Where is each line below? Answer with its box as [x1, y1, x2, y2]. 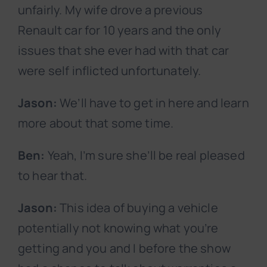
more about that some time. [18, 115, 174, 132]
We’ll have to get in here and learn [57, 95, 249, 111]
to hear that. [18, 167, 88, 184]
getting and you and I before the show [18, 240, 231, 257]
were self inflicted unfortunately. [18, 63, 201, 79]
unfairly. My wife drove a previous [18, 2, 203, 18]
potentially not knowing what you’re [18, 220, 219, 237]
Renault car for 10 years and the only [18, 22, 221, 39]
